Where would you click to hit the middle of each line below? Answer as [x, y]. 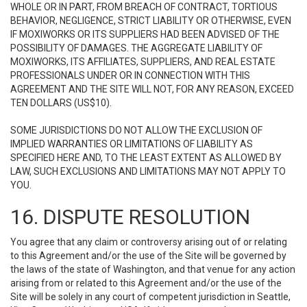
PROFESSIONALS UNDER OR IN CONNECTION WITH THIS [130, 75]
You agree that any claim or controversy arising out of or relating [149, 242]
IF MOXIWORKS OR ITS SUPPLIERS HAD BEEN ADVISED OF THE [145, 34]
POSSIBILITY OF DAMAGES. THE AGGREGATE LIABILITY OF [136, 48]
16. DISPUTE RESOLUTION [130, 217]
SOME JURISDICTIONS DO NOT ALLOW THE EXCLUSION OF [136, 130]
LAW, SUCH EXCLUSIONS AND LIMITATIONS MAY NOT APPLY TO [148, 171]
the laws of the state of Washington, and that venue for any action [153, 269]
